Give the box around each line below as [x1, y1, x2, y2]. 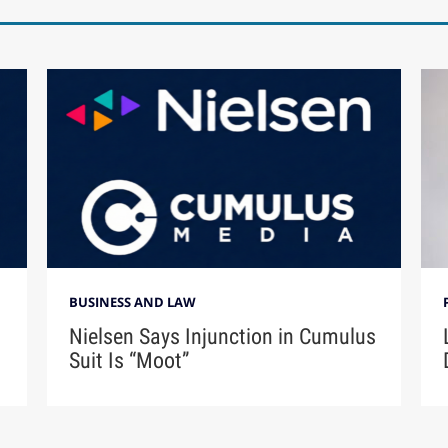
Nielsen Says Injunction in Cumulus [69, 323, 377, 349]
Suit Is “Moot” [69, 347, 190, 373]
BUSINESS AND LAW [69, 293, 197, 312]
